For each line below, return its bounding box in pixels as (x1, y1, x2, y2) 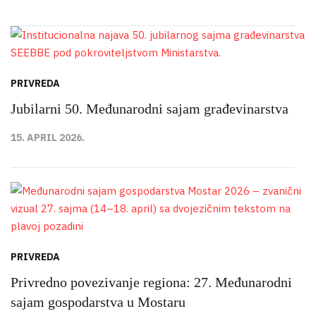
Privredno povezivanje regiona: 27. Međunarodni (11, 274, 292, 291)
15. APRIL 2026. (11, 131, 85, 145)
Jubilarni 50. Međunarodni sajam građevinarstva (11, 101, 288, 117)
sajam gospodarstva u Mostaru (11, 294, 186, 310)
